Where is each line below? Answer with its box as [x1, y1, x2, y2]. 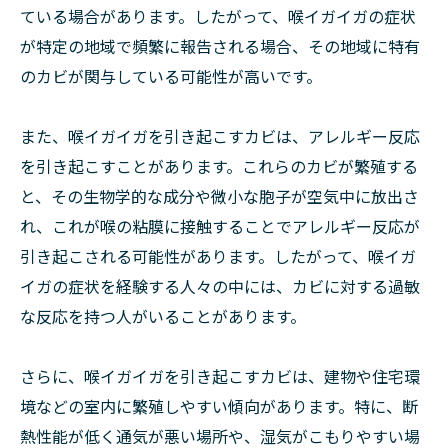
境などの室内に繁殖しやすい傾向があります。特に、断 [20, 394, 418, 418]
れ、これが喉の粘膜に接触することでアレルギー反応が [20, 214, 420, 238]
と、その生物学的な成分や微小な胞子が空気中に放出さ [20, 184, 419, 208]
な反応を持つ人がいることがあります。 [20, 304, 306, 328]
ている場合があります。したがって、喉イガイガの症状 [20, 4, 416, 28]
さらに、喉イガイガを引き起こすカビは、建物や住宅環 [20, 364, 420, 388]
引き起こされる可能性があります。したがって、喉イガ [20, 244, 416, 268]
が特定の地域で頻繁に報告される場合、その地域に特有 [20, 34, 420, 58]
